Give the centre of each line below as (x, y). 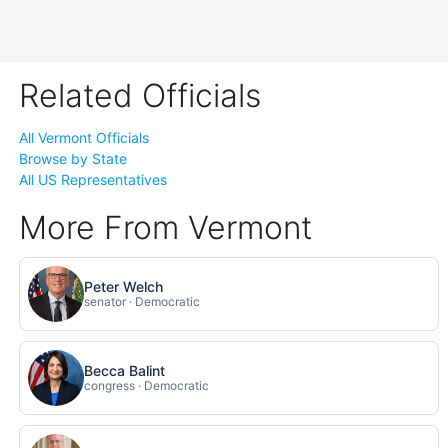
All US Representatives (93, 179)
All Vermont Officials (84, 137)
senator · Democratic (142, 302)
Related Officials (140, 95)
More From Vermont (166, 227)
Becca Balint (125, 371)
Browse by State (73, 158)
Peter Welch (124, 287)
